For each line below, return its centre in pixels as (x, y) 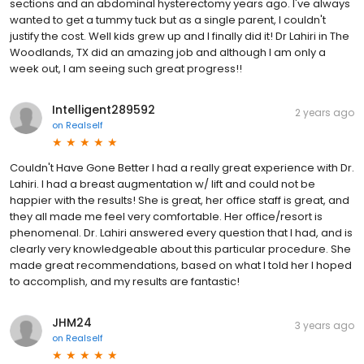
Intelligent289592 (104, 110)
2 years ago (325, 113)
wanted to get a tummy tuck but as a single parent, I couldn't (168, 20)
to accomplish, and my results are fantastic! (125, 282)
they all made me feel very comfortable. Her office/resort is (166, 217)
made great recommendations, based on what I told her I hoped (181, 266)
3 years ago (325, 326)
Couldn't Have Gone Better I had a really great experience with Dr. (182, 168)
